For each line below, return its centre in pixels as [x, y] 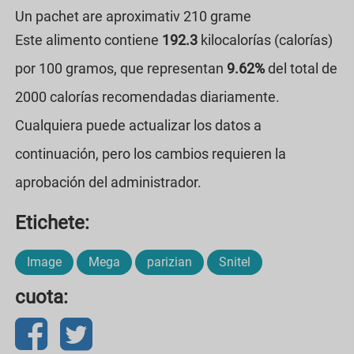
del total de [301, 68]
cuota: [41, 297]
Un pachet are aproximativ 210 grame [133, 16]
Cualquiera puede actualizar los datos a [138, 125]
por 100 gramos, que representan [121, 68]
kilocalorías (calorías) [265, 40]
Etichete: [52, 222]
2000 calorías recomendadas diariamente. [147, 96]
